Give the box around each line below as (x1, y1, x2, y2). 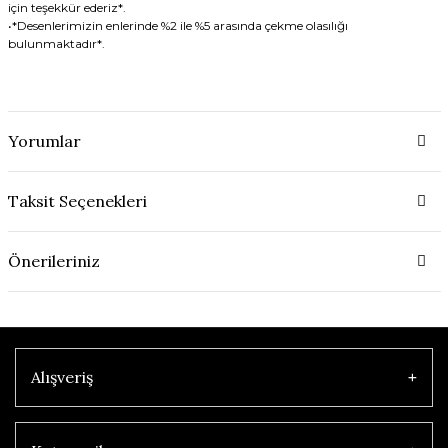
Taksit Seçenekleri (7, 191, 147, 212)
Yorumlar (7, 131, 81, 152)
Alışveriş (31, 367, 93, 388)
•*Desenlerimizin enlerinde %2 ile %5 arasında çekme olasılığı (7, 17, 348, 33)
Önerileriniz (7, 251, 100, 272)
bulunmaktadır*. (7, 35, 105, 51)
